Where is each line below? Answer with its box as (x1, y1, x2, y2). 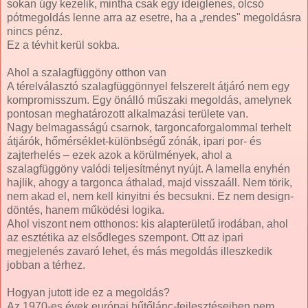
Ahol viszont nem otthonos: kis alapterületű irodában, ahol (7, 217, 288, 230)
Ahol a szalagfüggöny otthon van (7, 66, 166, 78)
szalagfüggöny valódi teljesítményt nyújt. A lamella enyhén (7, 162, 290, 175)
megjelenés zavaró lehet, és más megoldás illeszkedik (7, 245, 272, 257)
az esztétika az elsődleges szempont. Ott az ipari (7, 231, 243, 243)
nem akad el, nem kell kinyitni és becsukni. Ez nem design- (7, 190, 294, 202)
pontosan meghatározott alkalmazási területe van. (7, 107, 248, 120)
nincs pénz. (7, 25, 63, 37)
